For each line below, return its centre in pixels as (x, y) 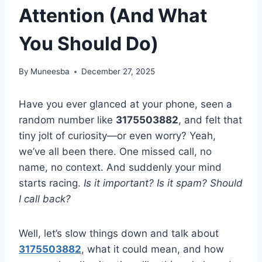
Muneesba (50, 72)
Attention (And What (113, 15)
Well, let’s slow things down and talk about (119, 234)
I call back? (45, 199)
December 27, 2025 (118, 72)
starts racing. (51, 183)
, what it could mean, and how (153, 249)
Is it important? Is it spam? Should (163, 183)
